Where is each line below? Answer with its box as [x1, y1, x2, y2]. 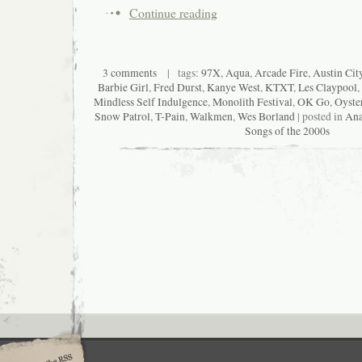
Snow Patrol [95, 108, 150, 124]
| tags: [157, 65, 201, 80]
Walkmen [190, 108, 233, 124]
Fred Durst [153, 79, 202, 95]
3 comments [103, 65, 157, 80]
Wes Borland [238, 108, 295, 124]
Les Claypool [297, 79, 357, 95]
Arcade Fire [255, 65, 308, 80]
